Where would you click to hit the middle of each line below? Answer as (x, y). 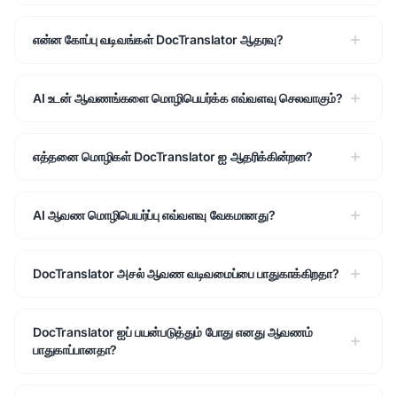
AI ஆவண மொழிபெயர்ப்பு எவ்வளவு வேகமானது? (154, 215)
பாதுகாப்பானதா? (75, 350)
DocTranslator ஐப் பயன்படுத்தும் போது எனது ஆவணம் (173, 332)
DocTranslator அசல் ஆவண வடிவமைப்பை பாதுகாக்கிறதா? (186, 273)
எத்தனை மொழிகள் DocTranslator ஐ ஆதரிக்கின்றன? (173, 156)
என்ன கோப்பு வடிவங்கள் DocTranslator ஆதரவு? (158, 39)
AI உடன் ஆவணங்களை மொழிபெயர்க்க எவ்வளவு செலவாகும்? (188, 98)
